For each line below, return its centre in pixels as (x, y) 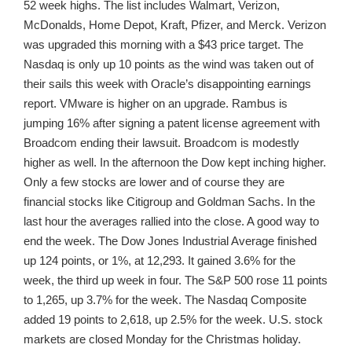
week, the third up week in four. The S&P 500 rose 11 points (176, 280)
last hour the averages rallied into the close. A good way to (171, 221)
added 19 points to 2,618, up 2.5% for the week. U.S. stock (173, 319)
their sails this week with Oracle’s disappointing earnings (167, 83)
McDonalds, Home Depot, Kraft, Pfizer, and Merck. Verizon (175, 24)
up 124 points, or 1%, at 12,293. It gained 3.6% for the (159, 260)
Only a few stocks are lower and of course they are (154, 181)
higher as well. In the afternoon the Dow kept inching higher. (175, 162)
